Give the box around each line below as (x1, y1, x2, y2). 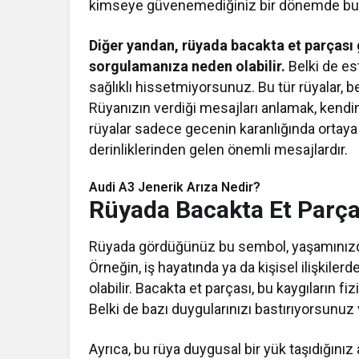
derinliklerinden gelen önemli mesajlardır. (89, 141, 349, 159)
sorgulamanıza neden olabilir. (89, 58, 286, 75)
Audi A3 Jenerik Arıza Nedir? (89, 179, 260, 196)
